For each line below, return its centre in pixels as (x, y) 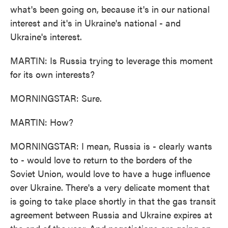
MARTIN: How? (42, 122)
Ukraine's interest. (46, 36)
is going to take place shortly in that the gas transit (113, 201)
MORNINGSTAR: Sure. (56, 98)
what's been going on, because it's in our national (110, 9)
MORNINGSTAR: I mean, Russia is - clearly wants (111, 146)
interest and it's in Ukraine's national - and (95, 23)
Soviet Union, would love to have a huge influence (110, 173)
